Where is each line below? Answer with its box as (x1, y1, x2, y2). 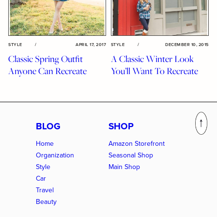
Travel (36, 185, 54, 196)
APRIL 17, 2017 (76, 41, 106, 48)
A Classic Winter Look (111, 52, 194, 65)
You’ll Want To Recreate (111, 64, 198, 77)
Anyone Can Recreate (8, 64, 87, 77)
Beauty (36, 197, 57, 207)
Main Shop (108, 162, 140, 172)
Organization (36, 150, 74, 161)
